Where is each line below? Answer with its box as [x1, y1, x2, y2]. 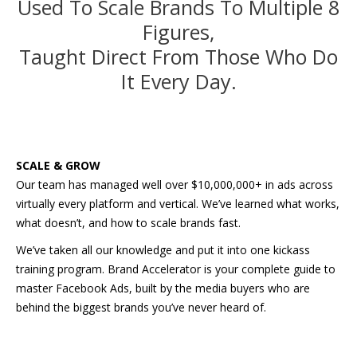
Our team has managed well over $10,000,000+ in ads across [16, 177, 333, 192]
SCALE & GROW [16, 158, 100, 173]
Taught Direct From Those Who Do [19, 43, 338, 70]
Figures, [143, 18, 214, 45]
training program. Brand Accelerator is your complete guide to [16, 261, 335, 277]
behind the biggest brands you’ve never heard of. [16, 300, 266, 315]
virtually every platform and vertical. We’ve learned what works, [16, 196, 339, 211]
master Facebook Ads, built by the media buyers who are [16, 280, 310, 296]
